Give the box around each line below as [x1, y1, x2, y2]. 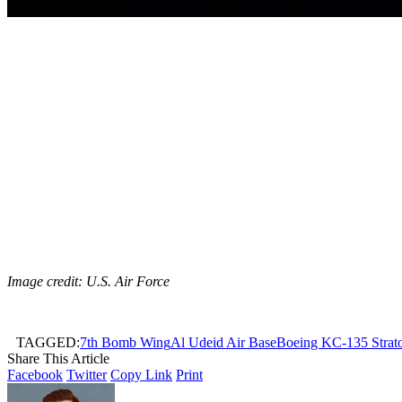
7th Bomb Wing [80, 334, 170, 350]
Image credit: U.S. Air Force [7, 273, 170, 289]
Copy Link [110, 366, 172, 382]
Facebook [7, 366, 63, 382]
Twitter [66, 366, 107, 382]
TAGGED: [16, 334, 80, 350]
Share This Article [7, 350, 109, 366]
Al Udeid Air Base [170, 334, 276, 350]
